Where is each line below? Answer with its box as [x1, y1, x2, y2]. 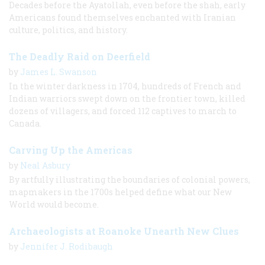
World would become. [9, 199, 99, 211]
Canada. [9, 118, 41, 130]
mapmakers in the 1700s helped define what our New [9, 186, 232, 198]
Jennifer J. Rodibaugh [20, 241, 113, 253]
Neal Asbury [20, 160, 70, 172]
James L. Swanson [20, 66, 97, 78]
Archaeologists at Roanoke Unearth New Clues [9, 225, 239, 238]
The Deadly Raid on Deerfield [9, 50, 150, 63]
